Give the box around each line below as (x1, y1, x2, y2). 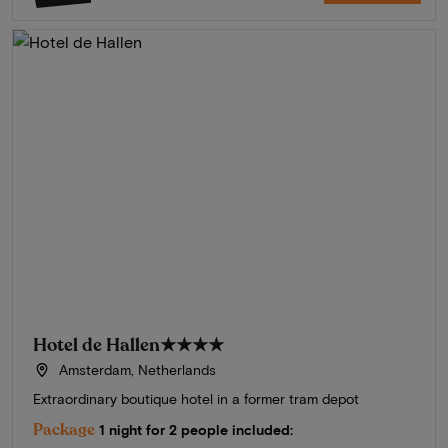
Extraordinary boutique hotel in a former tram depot (33, 390, 359, 408)
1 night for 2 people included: (99, 421, 293, 439)
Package (33, 419, 95, 442)
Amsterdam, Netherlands (54, 361, 216, 379)
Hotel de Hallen (33, 333, 160, 358)
